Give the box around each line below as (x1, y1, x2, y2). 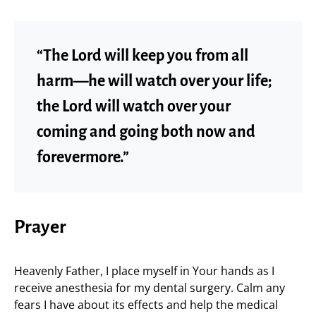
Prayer (14, 217, 66, 237)
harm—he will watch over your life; (37, 73, 272, 90)
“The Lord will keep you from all (37, 47, 248, 64)
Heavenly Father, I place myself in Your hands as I (14, 263, 274, 279)
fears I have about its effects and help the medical (14, 297, 278, 312)
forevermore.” (37, 149, 129, 166)
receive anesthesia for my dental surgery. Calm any (14, 280, 285, 296)
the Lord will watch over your (37, 98, 231, 115)
